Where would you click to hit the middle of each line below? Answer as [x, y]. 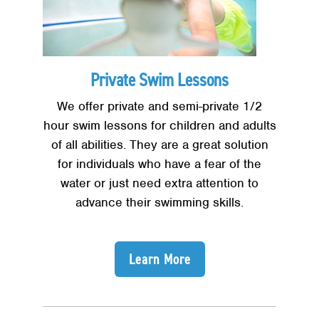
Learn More [159, 260]
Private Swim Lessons [159, 80]
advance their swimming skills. [159, 203]
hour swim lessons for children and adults [159, 126]
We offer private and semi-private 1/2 [159, 106]
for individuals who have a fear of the [159, 164]
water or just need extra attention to [159, 183]
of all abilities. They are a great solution [159, 145]
